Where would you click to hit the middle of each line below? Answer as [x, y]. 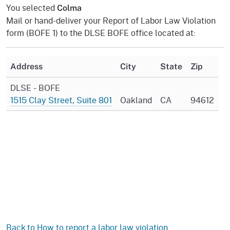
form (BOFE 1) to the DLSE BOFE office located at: [101, 32]
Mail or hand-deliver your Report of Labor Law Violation [111, 20]
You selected [32, 7]
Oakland [136, 100]
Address [26, 66]
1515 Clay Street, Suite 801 [61, 100]
